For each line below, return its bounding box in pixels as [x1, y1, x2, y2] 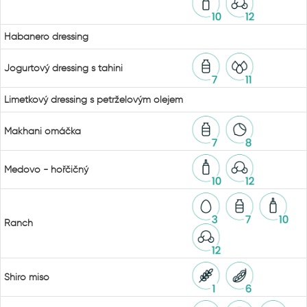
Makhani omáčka [4, 125, 81, 137]
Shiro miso [4, 271, 49, 283]
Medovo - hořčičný [4, 164, 88, 175]
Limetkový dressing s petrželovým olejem [4, 94, 183, 106]
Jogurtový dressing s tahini [4, 62, 123, 74]
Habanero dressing [4, 31, 88, 42]
